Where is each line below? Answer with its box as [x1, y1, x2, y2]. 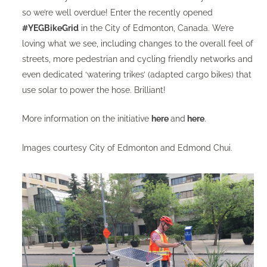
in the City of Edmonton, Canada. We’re [78, 23, 234, 33]
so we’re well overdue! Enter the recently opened [21, 8, 213, 17]
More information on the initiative [21, 114, 151, 124]
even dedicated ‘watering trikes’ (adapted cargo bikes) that [21, 70, 252, 79]
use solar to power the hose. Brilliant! [21, 85, 166, 95]
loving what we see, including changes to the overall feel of [21, 39, 253, 48]
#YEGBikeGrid [21, 23, 79, 33]
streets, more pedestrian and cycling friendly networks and [21, 54, 253, 64]
